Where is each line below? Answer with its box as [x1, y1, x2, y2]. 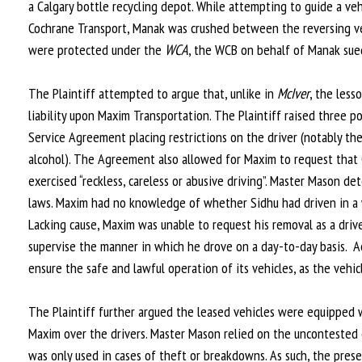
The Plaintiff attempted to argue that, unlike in [28, 84, 277, 103]
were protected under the [28, 40, 165, 59]
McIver [277, 84, 309, 103]
